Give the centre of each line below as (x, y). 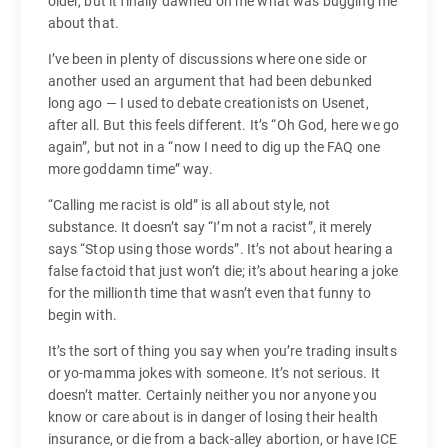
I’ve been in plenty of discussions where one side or (207, 59)
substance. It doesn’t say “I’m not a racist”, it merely (210, 227)
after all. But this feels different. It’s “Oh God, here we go (223, 125)
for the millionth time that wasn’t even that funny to (209, 293)
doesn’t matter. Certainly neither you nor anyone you (212, 395)
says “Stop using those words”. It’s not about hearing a (220, 249)
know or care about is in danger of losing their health (213, 417)
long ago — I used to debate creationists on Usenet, (208, 103)
